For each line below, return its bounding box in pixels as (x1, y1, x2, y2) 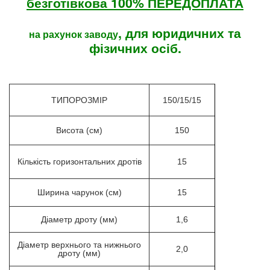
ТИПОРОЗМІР (51, 95, 107, 105)
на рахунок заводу (29, 27, 118, 41)
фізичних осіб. (89, 38, 181, 57)
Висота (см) (56, 125, 102, 136)
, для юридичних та (118, 23, 241, 42)
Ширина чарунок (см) (37, 187, 122, 198)
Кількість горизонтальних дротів (17, 157, 142, 167)
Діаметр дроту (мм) (41, 215, 118, 225)
